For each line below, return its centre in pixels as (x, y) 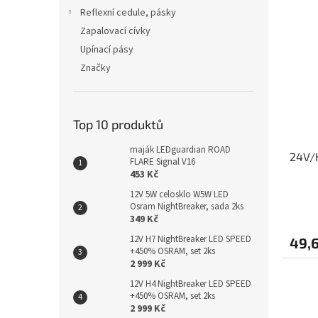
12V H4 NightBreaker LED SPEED (191, 284)
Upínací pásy (107, 50)
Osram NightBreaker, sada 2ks (187, 207)
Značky (95, 68)
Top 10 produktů (118, 125)
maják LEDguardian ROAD (180, 150)
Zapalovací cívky (115, 32)
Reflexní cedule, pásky (128, 13)
